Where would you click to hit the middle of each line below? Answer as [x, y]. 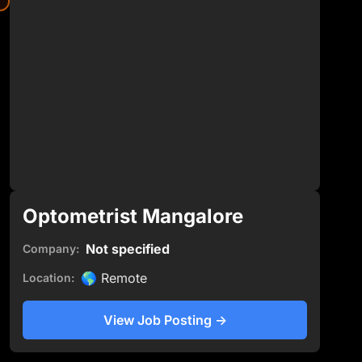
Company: [51, 248]
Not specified [128, 248]
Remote [124, 278]
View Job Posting [157, 320]
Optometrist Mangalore [133, 216]
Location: [48, 277]
